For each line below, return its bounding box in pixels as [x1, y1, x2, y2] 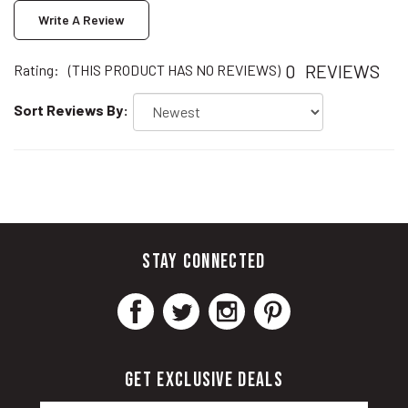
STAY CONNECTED [142, 229, 266, 254]
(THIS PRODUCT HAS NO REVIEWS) [68, 40, 280, 58]
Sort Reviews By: [14, 80, 128, 98]
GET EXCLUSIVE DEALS [125, 347, 283, 372]
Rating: [14, 40, 59, 58]
